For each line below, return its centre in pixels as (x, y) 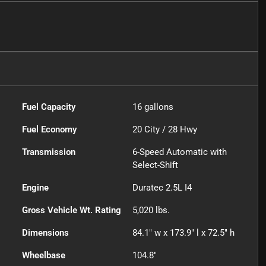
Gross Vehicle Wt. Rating (72, 210)
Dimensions (46, 232)
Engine (36, 187)
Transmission (49, 152)
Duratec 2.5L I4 (162, 187)
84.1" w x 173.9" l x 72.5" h (184, 232)
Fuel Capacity (49, 107)
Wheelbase (44, 255)
